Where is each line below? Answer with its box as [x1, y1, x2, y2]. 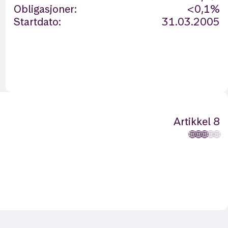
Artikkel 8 [174, 115, 220, 128]
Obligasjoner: [13, 2, 77, 16]
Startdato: [13, 15, 61, 28]
